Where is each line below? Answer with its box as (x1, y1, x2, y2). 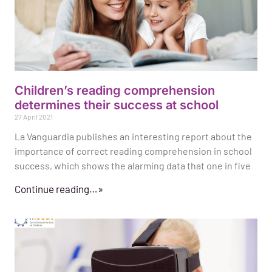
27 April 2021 (15, 112, 53, 121)
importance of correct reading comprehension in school (15, 145, 252, 157)
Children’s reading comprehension (15, 83, 215, 98)
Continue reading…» (15, 183, 103, 195)
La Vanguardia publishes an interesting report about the (15, 131, 252, 143)
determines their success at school (15, 98, 219, 113)
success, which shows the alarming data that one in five (15, 160, 251, 172)
